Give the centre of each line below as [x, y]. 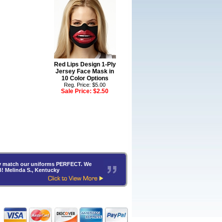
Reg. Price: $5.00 [85, 85]
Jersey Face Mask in [85, 71]
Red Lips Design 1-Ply [85, 64]
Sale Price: [77, 91]
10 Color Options [85, 78]
